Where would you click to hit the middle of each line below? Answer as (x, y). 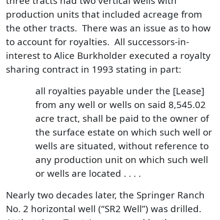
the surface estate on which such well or (124, 132)
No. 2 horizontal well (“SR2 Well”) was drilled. (105, 208)
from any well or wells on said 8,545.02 (121, 104)
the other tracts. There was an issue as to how (108, 28)
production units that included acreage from (104, 14)
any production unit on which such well (122, 159)
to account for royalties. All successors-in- (97, 41)
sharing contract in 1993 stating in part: (94, 69)
